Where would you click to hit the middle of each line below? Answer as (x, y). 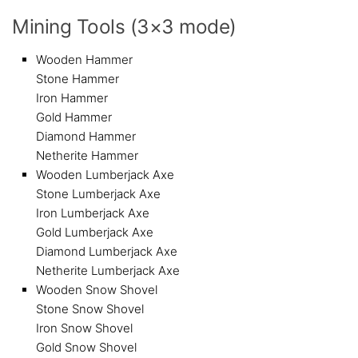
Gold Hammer (74, 117)
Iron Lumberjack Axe (93, 213)
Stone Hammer (78, 78)
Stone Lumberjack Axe (98, 193)
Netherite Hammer (87, 155)
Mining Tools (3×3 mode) (124, 26)
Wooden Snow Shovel (97, 289)
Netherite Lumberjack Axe (108, 270)
